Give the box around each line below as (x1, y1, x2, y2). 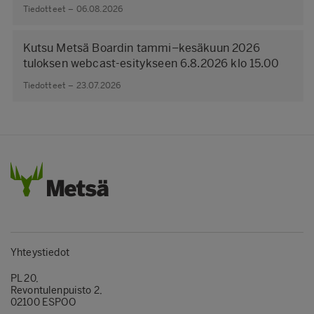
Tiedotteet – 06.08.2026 (22, 4, 123, 14)
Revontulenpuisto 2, (11, 284, 103, 296)
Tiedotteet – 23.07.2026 (22, 80, 121, 90)
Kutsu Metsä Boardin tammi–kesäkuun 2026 (22, 41, 260, 55)
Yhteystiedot (11, 246, 69, 259)
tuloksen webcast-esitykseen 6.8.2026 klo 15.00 (22, 57, 279, 70)
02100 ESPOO (11, 296, 76, 308)
